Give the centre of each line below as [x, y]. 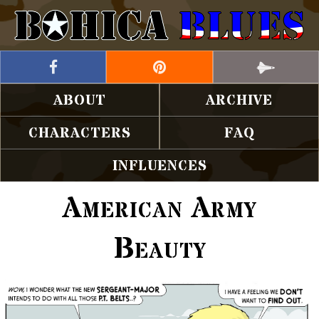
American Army [159, 209]
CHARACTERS [80, 134]
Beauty [159, 250]
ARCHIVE [239, 101]
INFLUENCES [159, 167]
